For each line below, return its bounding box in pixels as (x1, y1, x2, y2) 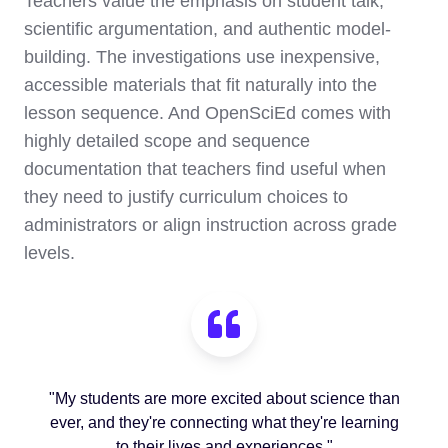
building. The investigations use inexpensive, (24, 47, 380, 68)
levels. (24, 243, 75, 264)
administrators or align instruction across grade (24, 215, 397, 236)
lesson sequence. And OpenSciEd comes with (24, 103, 391, 124)
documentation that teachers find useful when (24, 159, 386, 180)
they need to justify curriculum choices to (24, 187, 348, 208)
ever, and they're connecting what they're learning (49, 412, 399, 431)
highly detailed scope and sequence (24, 131, 310, 152)
